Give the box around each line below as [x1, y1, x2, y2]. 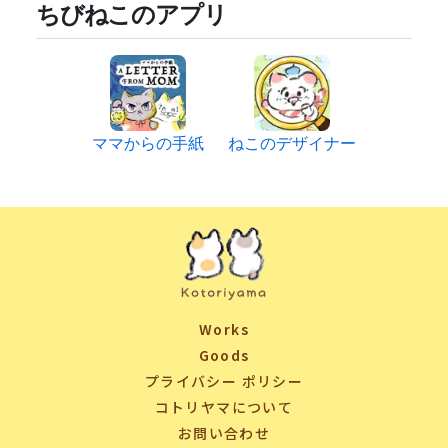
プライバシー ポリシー [144, 371, 304, 392]
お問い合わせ [177, 423, 271, 444]
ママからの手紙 [92, 132, 204, 153]
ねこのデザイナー [228, 132, 356, 153]
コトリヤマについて [154, 397, 294, 418]
